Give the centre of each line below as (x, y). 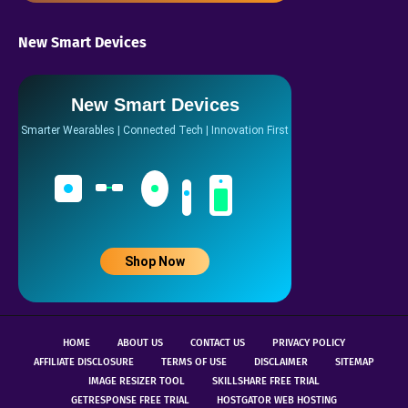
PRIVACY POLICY (309, 343)
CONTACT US (218, 343)
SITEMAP (355, 362)
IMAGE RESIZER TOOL (137, 382)
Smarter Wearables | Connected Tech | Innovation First (155, 131)
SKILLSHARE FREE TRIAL (266, 382)
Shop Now (155, 262)
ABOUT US (140, 343)
